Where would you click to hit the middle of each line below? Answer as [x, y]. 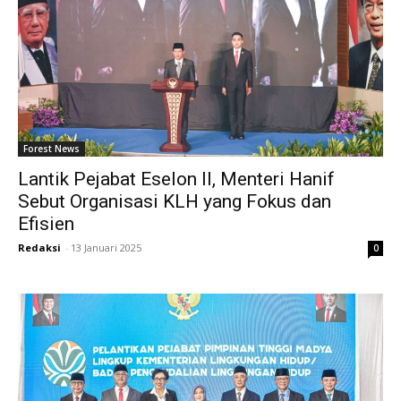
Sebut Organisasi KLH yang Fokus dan [175, 201]
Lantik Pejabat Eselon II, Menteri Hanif [176, 179]
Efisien [46, 223]
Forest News [51, 148]
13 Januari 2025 [106, 247]
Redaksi [39, 247]
